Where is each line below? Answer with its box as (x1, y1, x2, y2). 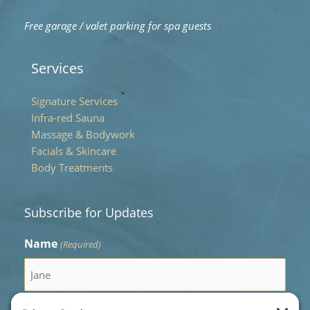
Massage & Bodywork (31, 127, 135, 142)
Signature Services (31, 94, 118, 109)
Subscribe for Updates (24, 204, 154, 221)
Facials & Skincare (31, 144, 116, 158)
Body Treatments (31, 161, 113, 175)
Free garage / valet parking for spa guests (24, 18, 211, 33)
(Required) (60, 237, 101, 250)
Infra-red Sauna (31, 111, 104, 125)
